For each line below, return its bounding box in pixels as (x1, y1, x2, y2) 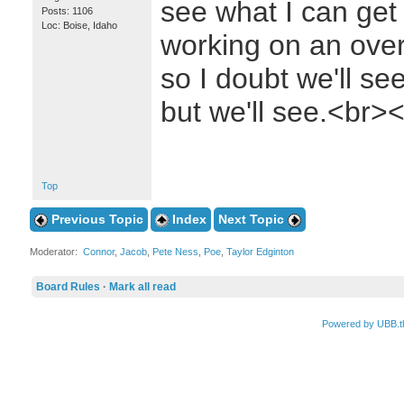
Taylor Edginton (225, 246, 294, 257)
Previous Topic (47, 212, 143, 226)
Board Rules (35, 280, 100, 293)
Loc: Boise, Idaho (41, 20, 117, 31)
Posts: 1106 (41, 5, 93, 16)
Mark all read (108, 280, 176, 293)
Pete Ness (151, 246, 198, 257)
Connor (82, 246, 115, 257)
